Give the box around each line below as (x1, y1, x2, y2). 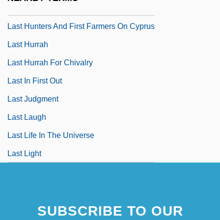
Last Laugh (7, 112, 46, 121)
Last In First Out (7, 76, 62, 85)
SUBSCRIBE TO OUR (37, 203, 183, 219)
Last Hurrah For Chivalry (7, 58, 93, 67)
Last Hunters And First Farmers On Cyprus (7, 22, 155, 30)
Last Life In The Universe (7, 131, 94, 139)
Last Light (7, 149, 41, 158)
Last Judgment (7, 94, 58, 103)
